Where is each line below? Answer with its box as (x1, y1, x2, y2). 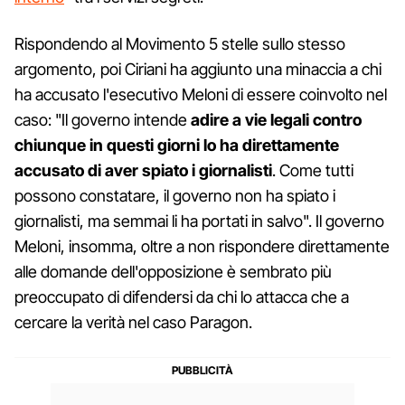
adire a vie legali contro (191, 110, 362, 129)
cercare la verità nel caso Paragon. (14, 313, 252, 332)
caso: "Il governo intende (14, 110, 191, 129)
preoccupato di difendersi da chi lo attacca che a (14, 287, 349, 306)
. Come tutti (272, 161, 353, 180)
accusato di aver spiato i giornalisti (14, 161, 272, 180)
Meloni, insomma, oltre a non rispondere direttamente (14, 237, 390, 256)
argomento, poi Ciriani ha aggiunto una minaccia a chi (14, 60, 381, 79)
